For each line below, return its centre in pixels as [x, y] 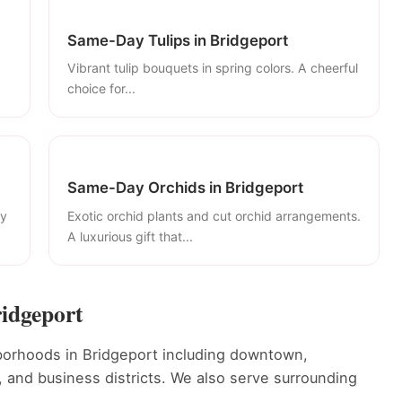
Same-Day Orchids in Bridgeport [185, 188]
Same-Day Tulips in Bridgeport [178, 40]
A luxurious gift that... [130, 236]
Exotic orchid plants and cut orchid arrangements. [214, 215]
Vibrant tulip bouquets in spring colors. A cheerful [213, 68]
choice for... [101, 89]
